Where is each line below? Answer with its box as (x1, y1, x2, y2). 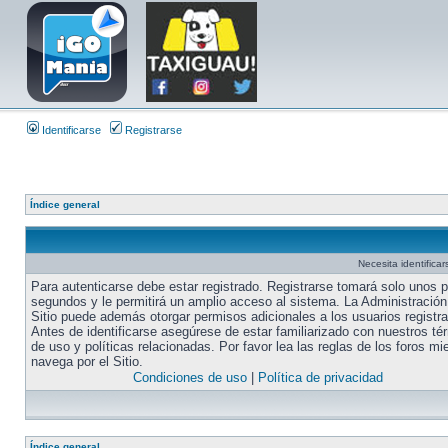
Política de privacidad (257, 370, 383, 385)
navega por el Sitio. (31, 354, 143, 369)
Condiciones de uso (132, 370, 247, 385)
